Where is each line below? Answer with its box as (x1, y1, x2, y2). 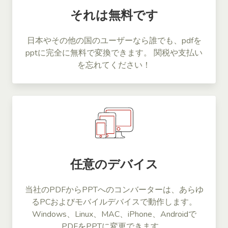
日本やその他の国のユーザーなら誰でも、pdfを (26, 35, 202, 46)
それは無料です (70, 7, 158, 23)
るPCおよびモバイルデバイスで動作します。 (31, 196, 197, 208)
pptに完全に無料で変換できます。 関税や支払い (25, 47, 203, 59)
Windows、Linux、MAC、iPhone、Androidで (32, 208, 196, 220)
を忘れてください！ (77, 59, 151, 71)
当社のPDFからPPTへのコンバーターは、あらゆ (24, 184, 204, 195)
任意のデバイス (70, 156, 158, 173)
